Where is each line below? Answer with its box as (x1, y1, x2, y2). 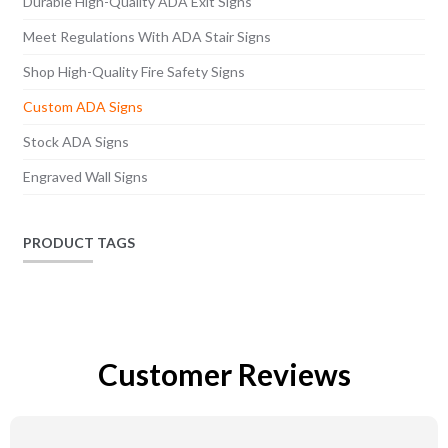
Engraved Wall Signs (22, 167, 148, 185)
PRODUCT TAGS (22, 233, 135, 251)
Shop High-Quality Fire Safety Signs (22, 62, 245, 80)
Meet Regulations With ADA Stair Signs (22, 27, 271, 45)
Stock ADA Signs (22, 132, 129, 150)
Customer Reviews (97, 355, 351, 392)
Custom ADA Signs (22, 97, 143, 115)
